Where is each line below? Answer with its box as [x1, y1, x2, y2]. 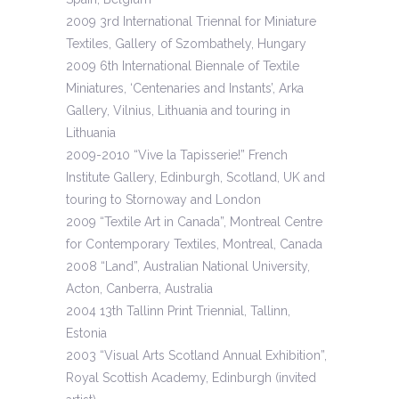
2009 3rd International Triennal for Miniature [66, 14, 316, 29]
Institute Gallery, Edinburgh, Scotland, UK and [66, 170, 325, 185]
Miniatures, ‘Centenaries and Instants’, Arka [66, 81, 304, 96]
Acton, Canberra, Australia [66, 281, 213, 297]
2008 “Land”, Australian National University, [66, 259, 310, 274]
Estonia [66, 326, 107, 341]
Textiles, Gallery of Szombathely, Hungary [66, 37, 306, 52]
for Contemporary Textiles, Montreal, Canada [66, 237, 322, 252]
